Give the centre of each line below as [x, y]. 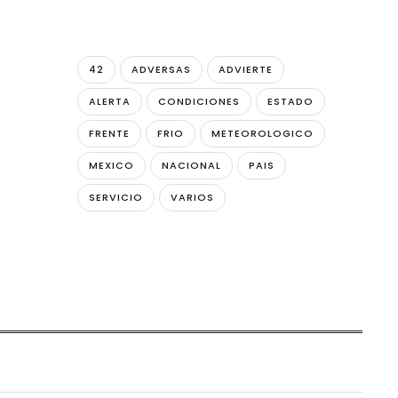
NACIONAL [192, 165]
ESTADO [291, 101]
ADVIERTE [246, 69]
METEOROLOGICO [263, 133]
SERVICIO [116, 197]
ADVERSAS [162, 69]
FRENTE [110, 133]
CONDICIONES [199, 101]
